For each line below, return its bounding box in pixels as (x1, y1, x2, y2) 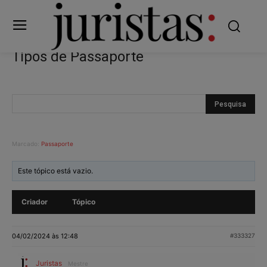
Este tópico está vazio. (18, 166, 94, 175)
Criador (21, 197, 48, 206)
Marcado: (12, 139, 41, 147)
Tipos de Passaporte (12, 48, 144, 65)
